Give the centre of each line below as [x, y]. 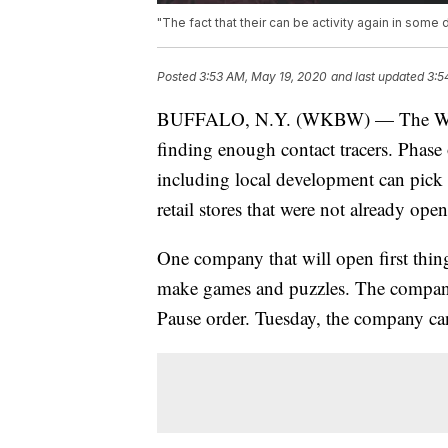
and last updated [377, 77]
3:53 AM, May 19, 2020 [263, 77]
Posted [178, 77]
